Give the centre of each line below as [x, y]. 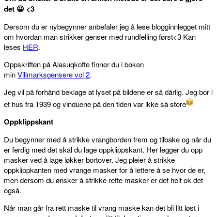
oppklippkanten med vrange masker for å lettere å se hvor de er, [105, 170]
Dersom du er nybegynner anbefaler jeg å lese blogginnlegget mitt [107, 26]
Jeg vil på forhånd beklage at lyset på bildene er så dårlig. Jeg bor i [108, 92]
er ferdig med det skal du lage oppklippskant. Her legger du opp [103, 149]
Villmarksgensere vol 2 [54, 74]
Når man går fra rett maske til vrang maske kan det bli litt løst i [101, 207]
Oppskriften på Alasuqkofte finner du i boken [74, 64]
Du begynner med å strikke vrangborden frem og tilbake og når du [108, 139]
